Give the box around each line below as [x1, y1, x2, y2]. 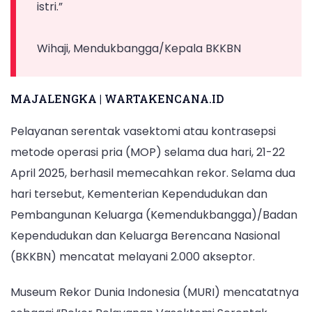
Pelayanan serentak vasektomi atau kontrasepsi [10, 123, 276, 139]
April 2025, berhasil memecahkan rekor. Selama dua [10, 165, 295, 181]
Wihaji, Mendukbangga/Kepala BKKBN [37, 40, 241, 56]
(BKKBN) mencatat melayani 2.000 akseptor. [10, 249, 255, 265]
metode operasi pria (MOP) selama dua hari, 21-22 [10, 144, 285, 160]
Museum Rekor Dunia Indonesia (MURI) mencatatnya [10, 284, 299, 301]
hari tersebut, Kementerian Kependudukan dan [10, 186, 267, 202]
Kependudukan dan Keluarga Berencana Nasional [10, 228, 280, 244]
